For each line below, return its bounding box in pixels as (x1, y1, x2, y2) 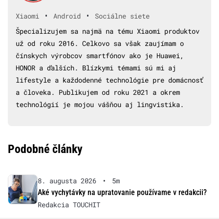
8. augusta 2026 (37, 175, 96, 185)
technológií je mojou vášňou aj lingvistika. (16, 99, 184, 109)
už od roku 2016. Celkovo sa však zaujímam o (16, 38, 184, 48)
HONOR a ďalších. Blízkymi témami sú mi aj (16, 63, 176, 72)
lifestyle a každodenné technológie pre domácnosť (16, 75, 203, 85)
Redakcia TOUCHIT (37, 199, 100, 209)
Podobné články (8, 142, 83, 156)
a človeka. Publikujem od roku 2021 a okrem (16, 87, 180, 97)
